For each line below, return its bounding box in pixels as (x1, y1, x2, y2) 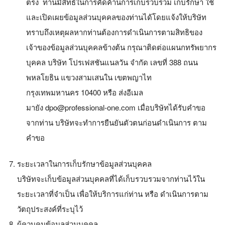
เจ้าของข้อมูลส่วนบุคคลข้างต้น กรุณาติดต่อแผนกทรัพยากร (26, 41, 216, 52)
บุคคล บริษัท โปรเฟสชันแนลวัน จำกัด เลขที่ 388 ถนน (26, 56, 198, 67)
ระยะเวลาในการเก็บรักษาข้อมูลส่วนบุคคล (17, 158, 152, 169)
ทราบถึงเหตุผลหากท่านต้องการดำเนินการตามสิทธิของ (26, 26, 202, 37)
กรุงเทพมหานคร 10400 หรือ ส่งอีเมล (26, 86, 143, 97)
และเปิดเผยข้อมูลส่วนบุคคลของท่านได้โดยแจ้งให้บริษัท (26, 11, 206, 22)
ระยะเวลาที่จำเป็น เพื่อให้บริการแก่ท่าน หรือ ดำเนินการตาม (17, 188, 208, 199)
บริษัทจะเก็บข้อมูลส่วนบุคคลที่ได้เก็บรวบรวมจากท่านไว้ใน (17, 173, 205, 184)
